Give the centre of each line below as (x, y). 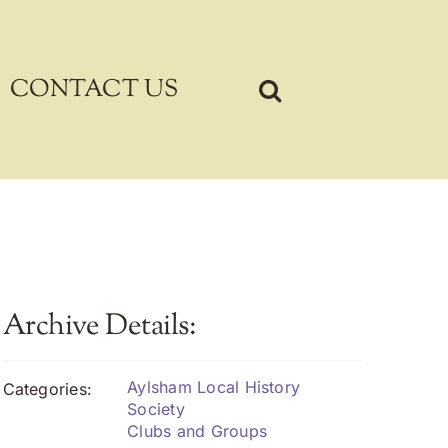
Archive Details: (99, 327)
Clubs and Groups (197, 431)
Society (156, 409)
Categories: (47, 389)
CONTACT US (94, 89)
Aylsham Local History (214, 387)
